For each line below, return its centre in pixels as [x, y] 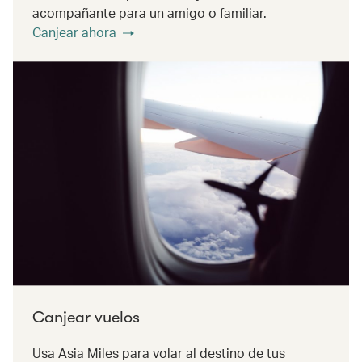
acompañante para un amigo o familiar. [149, 12]
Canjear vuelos [86, 318]
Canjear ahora [74, 32]
